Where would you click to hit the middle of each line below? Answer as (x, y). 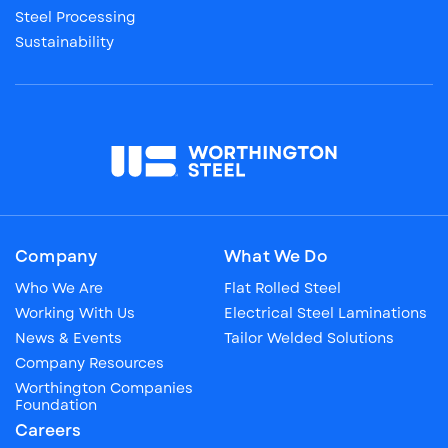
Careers (48, 431)
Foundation (56, 405)
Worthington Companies (104, 388)
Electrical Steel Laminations (325, 313)
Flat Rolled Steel (282, 288)
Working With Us (75, 313)
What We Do (276, 257)
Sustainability (64, 42)
